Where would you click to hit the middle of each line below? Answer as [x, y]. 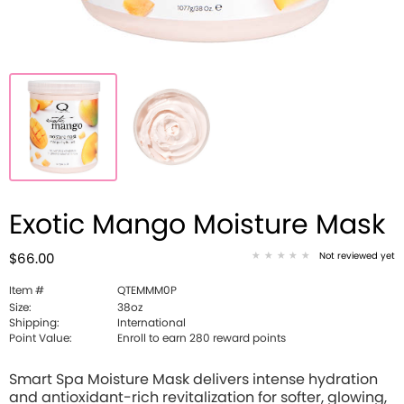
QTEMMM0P [147, 290]
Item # [27, 290]
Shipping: [34, 323]
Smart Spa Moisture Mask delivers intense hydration [193, 380]
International [151, 323]
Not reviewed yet [357, 256]
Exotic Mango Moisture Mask [197, 225]
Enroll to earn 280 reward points [202, 338]
